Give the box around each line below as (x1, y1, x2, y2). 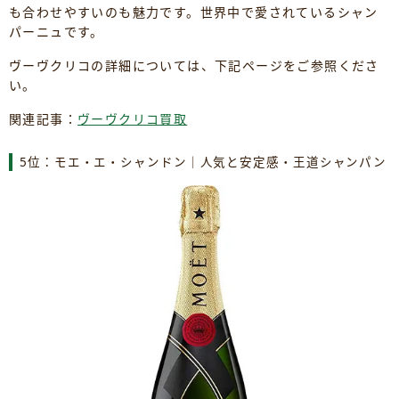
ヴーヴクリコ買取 (77, 110, 188, 128)
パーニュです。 (9, 23, 104, 41)
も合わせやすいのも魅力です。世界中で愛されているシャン (9, 4, 379, 21)
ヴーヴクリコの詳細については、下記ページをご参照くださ (9, 57, 379, 75)
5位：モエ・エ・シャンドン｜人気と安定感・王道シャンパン (20, 154, 387, 171)
